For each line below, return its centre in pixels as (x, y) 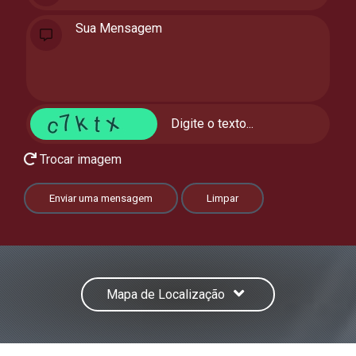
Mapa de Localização (168, 294)
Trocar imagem (79, 159)
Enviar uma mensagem (101, 198)
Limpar (222, 198)
